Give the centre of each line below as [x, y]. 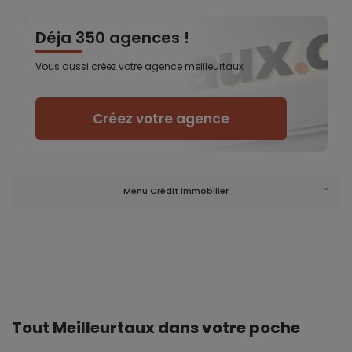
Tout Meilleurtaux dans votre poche [156, 327]
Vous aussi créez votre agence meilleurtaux [139, 66]
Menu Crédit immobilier [176, 191]
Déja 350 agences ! [112, 37]
